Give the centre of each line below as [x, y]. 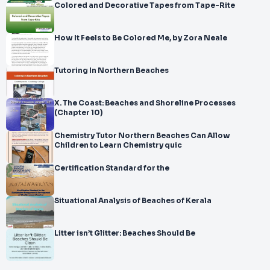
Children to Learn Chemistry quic [118, 145]
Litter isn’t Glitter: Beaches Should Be [125, 233]
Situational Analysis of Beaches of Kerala [133, 201]
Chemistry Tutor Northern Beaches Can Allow [142, 136]
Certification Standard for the [112, 168]
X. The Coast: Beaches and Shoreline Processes [145, 103]
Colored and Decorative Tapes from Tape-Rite [145, 5]
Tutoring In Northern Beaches [111, 71]
